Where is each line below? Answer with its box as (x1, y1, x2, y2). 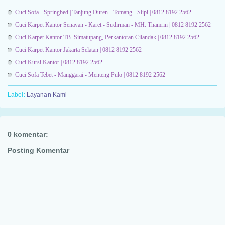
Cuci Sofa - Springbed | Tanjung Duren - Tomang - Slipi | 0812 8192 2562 (15, 9, 191, 16)
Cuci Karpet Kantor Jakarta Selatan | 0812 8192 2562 (15, 46, 142, 54)
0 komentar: (8, 130, 48, 138)
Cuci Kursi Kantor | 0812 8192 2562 (15, 59, 102, 66)
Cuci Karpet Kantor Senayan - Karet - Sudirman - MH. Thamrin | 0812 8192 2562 (15, 21, 211, 29)
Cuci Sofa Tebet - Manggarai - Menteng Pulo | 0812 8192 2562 (15, 71, 165, 79)
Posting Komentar (8, 146, 69, 155)
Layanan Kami (26, 91, 67, 99)
